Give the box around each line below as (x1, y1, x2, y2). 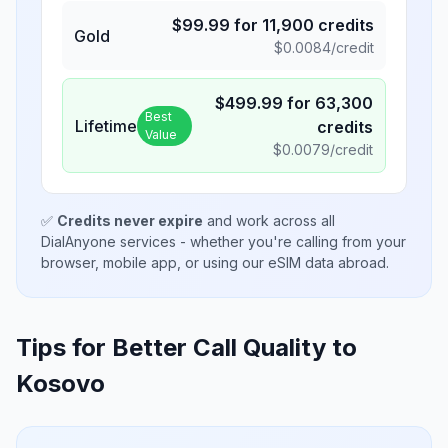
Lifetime (75, 115, 137, 136)
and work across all (203, 212, 335, 229)
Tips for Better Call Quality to (16, 333, 357, 362)
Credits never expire (57, 212, 203, 229)
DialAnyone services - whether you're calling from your (41, 233, 406, 250)
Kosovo (16, 369, 105, 398)
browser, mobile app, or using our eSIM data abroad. (41, 254, 389, 271)
